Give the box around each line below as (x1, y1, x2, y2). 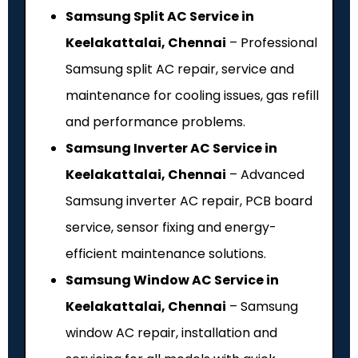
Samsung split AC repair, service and (66, 59, 294, 78)
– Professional (226, 33, 317, 52)
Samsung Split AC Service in (66, 6, 254, 26)
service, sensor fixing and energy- (66, 217, 276, 237)
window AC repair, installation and (66, 323, 277, 342)
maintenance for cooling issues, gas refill (66, 86, 319, 105)
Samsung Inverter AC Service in (66, 138, 277, 157)
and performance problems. (66, 112, 245, 131)
